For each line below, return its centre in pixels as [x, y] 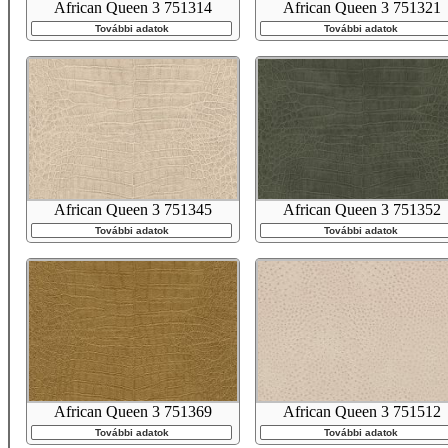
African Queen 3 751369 [133, 412]
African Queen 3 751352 [362, 210]
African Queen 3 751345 [133, 210]
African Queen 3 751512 [362, 412]
